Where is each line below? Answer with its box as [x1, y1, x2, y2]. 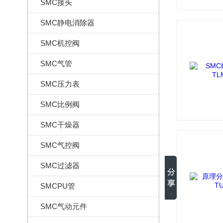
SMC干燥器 [40, 120, 80, 129]
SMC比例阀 [40, 100, 80, 109]
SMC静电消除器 [40, 18, 95, 27]
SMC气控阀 [40, 141, 80, 149]
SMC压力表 [40, 80, 80, 88]
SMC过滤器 [40, 161, 80, 170]
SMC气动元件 [40, 202, 87, 211]
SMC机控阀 [40, 39, 80, 47]
